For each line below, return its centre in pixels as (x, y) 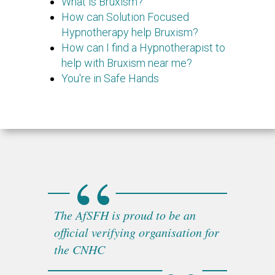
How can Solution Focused (125, 17)
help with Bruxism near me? (127, 63)
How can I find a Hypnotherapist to (143, 47)
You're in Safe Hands (110, 78)
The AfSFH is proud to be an (125, 215)
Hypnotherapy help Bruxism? (130, 32)
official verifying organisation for (136, 232)
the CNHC (79, 250)
